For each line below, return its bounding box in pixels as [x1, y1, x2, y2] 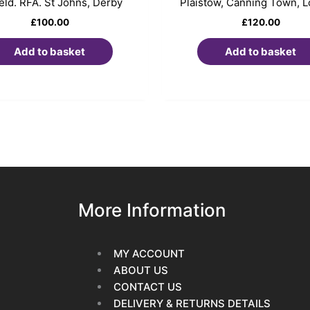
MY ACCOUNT [113, 247, 185, 261]
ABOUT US [113, 264, 168, 277]
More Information [77, 199, 226, 221]
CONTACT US [113, 280, 182, 294]
